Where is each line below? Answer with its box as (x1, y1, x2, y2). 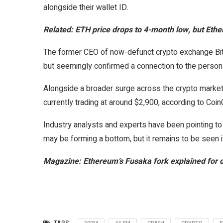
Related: (43, 24, 75, 36)
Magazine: (43, 155, 83, 167)
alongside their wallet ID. (43, 1, 130, 13)
